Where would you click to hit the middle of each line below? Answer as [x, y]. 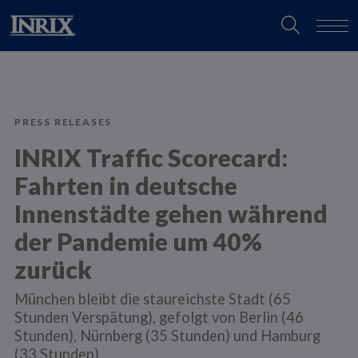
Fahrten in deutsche [125, 185]
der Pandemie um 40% [138, 241]
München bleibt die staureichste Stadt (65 [152, 298]
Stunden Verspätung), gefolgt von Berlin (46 [159, 317]
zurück [53, 269]
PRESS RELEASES [63, 122]
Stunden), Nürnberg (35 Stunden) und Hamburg [167, 335]
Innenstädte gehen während [171, 213]
